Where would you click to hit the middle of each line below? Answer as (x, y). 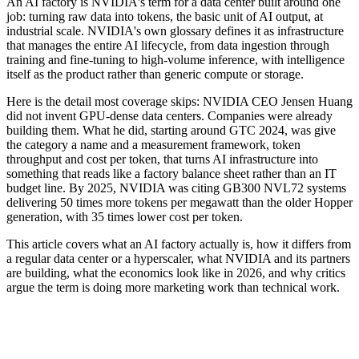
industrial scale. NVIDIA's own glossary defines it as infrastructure (175, 30)
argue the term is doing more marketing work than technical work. (173, 287)
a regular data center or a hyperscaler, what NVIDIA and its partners (178, 258)
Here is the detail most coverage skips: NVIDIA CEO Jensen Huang (179, 101)
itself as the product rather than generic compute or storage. (155, 74)
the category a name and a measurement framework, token (153, 144)
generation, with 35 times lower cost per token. (125, 216)
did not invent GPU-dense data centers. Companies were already (169, 115)
